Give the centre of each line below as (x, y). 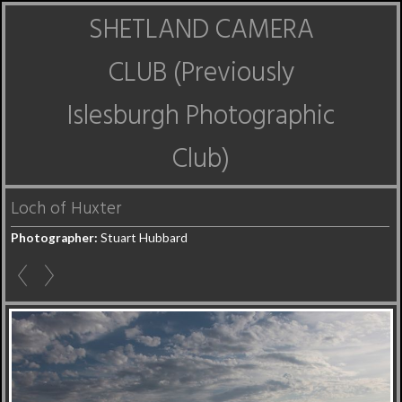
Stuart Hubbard (143, 238)
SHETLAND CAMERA (201, 31)
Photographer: (54, 238)
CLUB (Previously (201, 74)
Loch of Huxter (66, 209)
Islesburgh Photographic (201, 117)
